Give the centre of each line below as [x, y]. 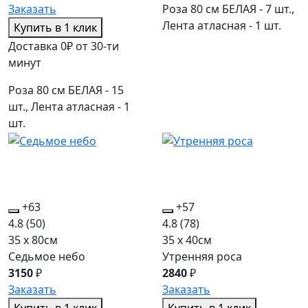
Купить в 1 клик [55, 28]
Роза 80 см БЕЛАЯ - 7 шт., [228, 9]
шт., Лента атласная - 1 [69, 107]
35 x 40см [187, 240]
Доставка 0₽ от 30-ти [64, 46]
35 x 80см [33, 240]
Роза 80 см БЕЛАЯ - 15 [66, 90]
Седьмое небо [47, 257]
